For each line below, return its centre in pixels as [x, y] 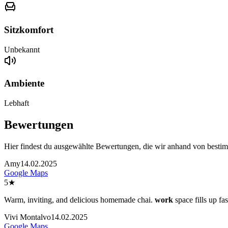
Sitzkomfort [29, 30]
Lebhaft [17, 103]
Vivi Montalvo [27, 217]
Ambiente [24, 83]
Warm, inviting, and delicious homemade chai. [79, 199]
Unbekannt [22, 49]
